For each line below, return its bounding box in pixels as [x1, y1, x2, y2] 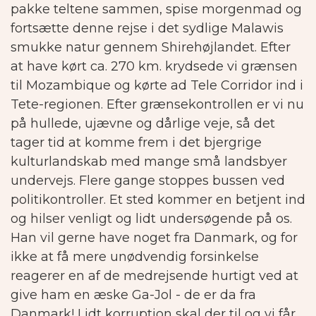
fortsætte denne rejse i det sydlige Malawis [11, 20, 284, 37]
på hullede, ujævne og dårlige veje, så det [11, 116, 275, 132]
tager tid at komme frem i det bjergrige [11, 135, 262, 151]
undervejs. [11, 173, 75, 189]
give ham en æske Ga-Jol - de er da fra [11, 287, 256, 303]
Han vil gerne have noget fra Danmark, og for [11, 230, 298, 246]
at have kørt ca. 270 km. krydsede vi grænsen [11, 59, 298, 75]
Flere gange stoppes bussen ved [79, 173, 285, 189]
